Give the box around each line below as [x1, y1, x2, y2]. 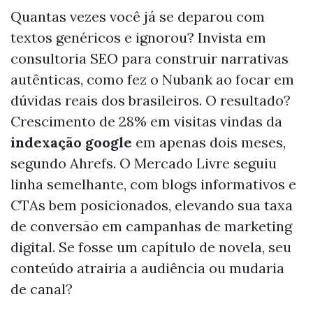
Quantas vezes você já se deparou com [10, 7, 265, 25]
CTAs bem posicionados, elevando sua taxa [10, 196, 293, 214]
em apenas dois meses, [132, 133, 286, 151]
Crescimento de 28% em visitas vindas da [10, 112, 282, 130]
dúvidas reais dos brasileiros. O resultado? [10, 91, 291, 109]
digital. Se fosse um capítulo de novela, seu [10, 238, 291, 256]
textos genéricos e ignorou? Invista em [10, 28, 266, 46]
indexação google [10, 133, 132, 151]
